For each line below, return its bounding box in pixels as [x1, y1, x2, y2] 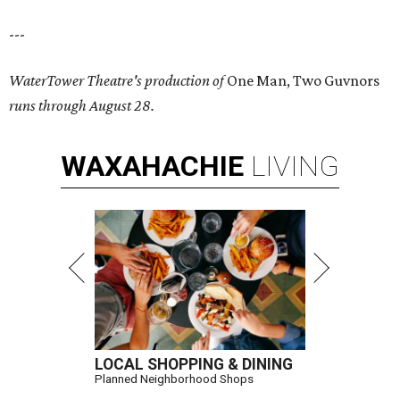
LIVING [251, 149, 339, 184]
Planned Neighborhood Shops [95, 371, 254, 387]
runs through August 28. [9, 96, 154, 115]
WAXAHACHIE [61, 149, 244, 184]
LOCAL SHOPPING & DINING [95, 355, 293, 374]
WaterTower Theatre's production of [9, 71, 227, 90]
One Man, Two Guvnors [227, 71, 379, 90]
